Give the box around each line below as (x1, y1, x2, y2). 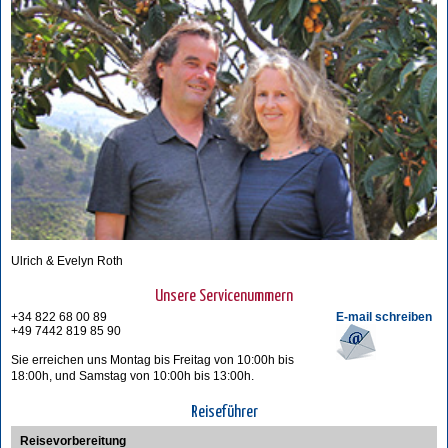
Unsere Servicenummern (155, 287, 293, 305)
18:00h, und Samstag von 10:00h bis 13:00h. (11, 368, 254, 383)
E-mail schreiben (336, 309, 432, 324)
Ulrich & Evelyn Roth (11, 253, 123, 268)
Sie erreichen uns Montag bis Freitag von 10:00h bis (11, 352, 294, 367)
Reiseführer (190, 403, 258, 421)
